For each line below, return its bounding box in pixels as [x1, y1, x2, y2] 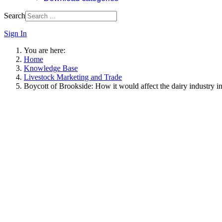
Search [4, 11, 25, 20]
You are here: [24, 46, 69, 55]
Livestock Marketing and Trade [24, 73, 122, 81]
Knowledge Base [24, 64, 78, 72]
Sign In [4, 29, 27, 38]
